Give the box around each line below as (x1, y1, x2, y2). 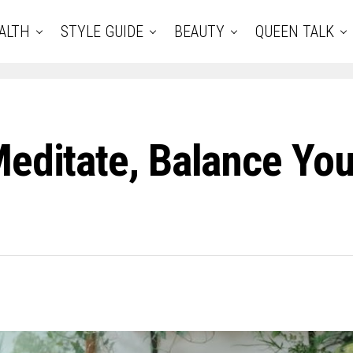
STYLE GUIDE (61, 22, 143, 41)
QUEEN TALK (255, 22, 334, 41)
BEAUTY (174, 22, 225, 41)
